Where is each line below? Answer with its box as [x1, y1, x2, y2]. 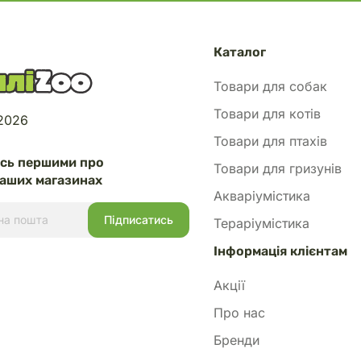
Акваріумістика [214, 188, 310, 204]
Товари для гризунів [214, 160, 342, 176]
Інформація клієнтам [214, 243, 347, 259]
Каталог [214, 44, 266, 60]
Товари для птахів [214, 133, 327, 149]
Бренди [214, 332, 259, 348]
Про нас [214, 305, 265, 321]
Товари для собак [214, 78, 327, 94]
